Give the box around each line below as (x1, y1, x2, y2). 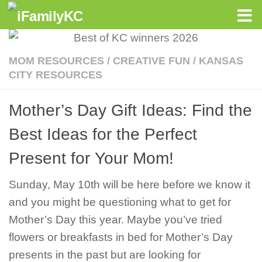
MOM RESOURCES (9, 55, 104, 67)
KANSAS (199, 55, 243, 67)
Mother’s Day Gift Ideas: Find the (9, 101, 252, 119)
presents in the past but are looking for (9, 249, 201, 261)
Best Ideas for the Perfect (9, 125, 197, 143)
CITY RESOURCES (9, 69, 102, 81)
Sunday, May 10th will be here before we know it (9, 178, 250, 191)
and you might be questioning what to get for (9, 196, 231, 208)
